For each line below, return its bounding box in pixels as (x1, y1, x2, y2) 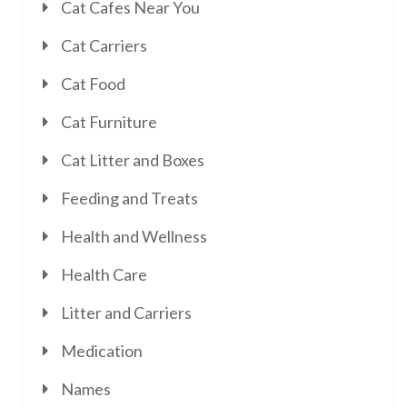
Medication (61, 341, 143, 361)
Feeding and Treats (61, 188, 198, 208)
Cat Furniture (61, 112, 157, 132)
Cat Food (61, 74, 125, 94)
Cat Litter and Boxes (61, 150, 204, 170)
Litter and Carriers (61, 303, 192, 323)
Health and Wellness (61, 226, 207, 246)
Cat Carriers (61, 35, 147, 55)
